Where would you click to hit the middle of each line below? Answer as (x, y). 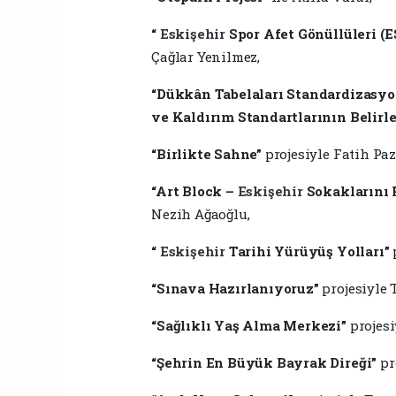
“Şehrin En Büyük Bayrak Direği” (264, 362)
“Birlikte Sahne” (207, 153)
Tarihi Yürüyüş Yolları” (309, 251)
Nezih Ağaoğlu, (201, 213)
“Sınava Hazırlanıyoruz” (235, 288)
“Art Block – (194, 190)
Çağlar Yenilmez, (206, 56)
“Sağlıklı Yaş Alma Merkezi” (249, 325)
